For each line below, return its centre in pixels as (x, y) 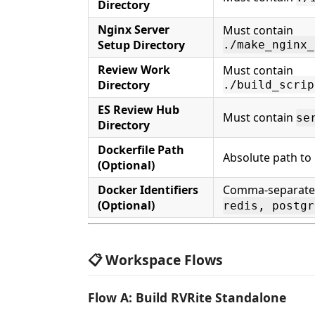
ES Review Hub (139, 110)
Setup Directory (141, 45)
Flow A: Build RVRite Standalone (187, 298)
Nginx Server (134, 30)
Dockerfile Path (141, 150)
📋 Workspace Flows (155, 259)
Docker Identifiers (148, 190)
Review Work (134, 70)
